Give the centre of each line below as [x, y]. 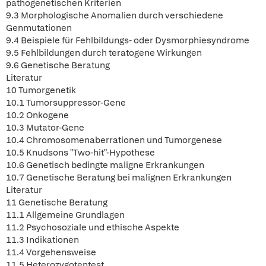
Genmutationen [39, 28]
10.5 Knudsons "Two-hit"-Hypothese [80, 153]
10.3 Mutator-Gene [45, 128]
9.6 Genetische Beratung [58, 65]
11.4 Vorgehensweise [51, 252]
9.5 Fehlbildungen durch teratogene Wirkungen [104, 53]
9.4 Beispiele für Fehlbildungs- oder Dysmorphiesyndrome [128, 40]
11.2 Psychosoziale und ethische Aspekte [93, 227]
